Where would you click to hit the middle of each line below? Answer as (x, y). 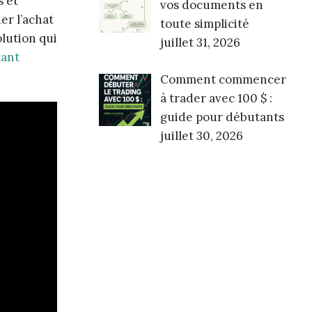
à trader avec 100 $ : (216, 98)
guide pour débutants (222, 117)
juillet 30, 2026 (201, 135)
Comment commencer (223, 79)
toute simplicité (204, 24)
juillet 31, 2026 (200, 43)
